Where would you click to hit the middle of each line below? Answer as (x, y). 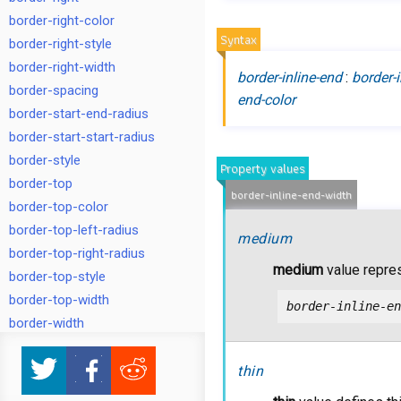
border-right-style (60, 44)
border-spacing (54, 90)
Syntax (239, 39)
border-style (45, 160)
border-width (47, 323)
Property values (263, 168)
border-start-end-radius (79, 114)
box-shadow (46, 370)
